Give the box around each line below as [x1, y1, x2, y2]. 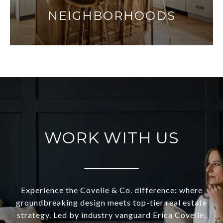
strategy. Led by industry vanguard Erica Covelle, [17, 210, 206, 220]
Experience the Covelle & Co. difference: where [20, 185, 203, 195]
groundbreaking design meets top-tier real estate [16, 198, 207, 208]
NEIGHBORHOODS [47, 8, 176, 23]
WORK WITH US [44, 128, 179, 148]
